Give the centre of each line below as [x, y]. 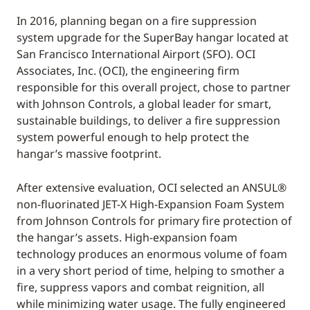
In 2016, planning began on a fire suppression [137, 21]
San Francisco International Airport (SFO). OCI [136, 54]
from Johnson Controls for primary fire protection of [154, 221]
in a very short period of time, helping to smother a [151, 271]
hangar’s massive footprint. [89, 154]
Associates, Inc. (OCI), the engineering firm [128, 71]
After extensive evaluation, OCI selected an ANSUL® [152, 188]
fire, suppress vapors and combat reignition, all [140, 287]
